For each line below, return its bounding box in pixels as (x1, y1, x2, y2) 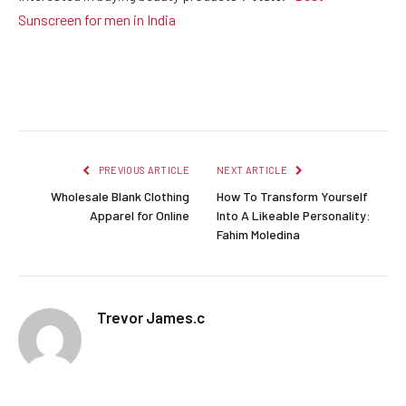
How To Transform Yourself (217, 188, 368, 204)
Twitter (95, 86, 142, 103)
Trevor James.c (97, 307, 205, 326)
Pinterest (154, 86, 211, 103)
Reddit (280, 86, 324, 103)
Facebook (27, 86, 91, 103)
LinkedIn (216, 86, 275, 103)
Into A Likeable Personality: (217, 207, 371, 223)
